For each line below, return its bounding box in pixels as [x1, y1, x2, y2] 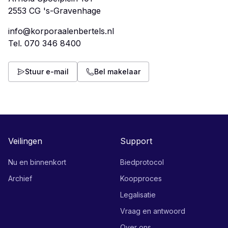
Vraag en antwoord [120, 207, 185, 215]
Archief [8, 174, 32, 183]
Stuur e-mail [25, 67, 69, 76]
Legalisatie [120, 190, 156, 199]
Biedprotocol [120, 158, 164, 166]
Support [120, 136, 152, 146]
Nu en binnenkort [8, 158, 66, 166]
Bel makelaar [94, 67, 140, 76]
